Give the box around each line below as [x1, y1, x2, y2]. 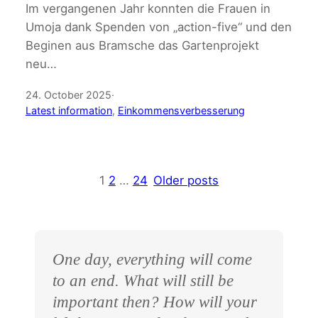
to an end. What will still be [53, 270, 234, 290]
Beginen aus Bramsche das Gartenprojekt [25, 38, 259, 53]
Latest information [25, 104, 112, 117]
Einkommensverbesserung [117, 104, 245, 117]
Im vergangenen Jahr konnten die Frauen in [25, 1, 270, 16]
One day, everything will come [53, 249, 253, 268]
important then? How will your [53, 292, 258, 311]
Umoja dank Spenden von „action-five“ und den [25, 20, 292, 35]
